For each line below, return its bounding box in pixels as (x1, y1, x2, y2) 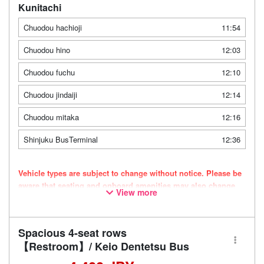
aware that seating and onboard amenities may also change (18, 180, 235, 191)
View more (116, 186, 158, 198)
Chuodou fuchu (24, 67, 75, 78)
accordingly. (18, 192, 63, 203)
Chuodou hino (24, 44, 70, 55)
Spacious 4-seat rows (18, 225, 127, 240)
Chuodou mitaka (24, 111, 79, 123)
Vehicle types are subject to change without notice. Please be (18, 167, 242, 179)
